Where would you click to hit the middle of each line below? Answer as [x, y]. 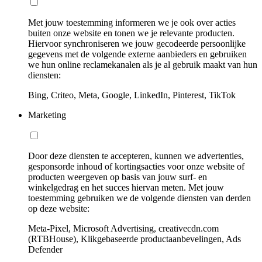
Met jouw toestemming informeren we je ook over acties [132, 22]
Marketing [47, 115]
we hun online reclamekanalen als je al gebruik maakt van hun [143, 64]
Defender [45, 249]
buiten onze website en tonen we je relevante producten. [131, 33]
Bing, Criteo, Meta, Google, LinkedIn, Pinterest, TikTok [132, 95]
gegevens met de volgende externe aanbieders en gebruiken [137, 54]
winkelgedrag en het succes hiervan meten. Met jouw [126, 187]
